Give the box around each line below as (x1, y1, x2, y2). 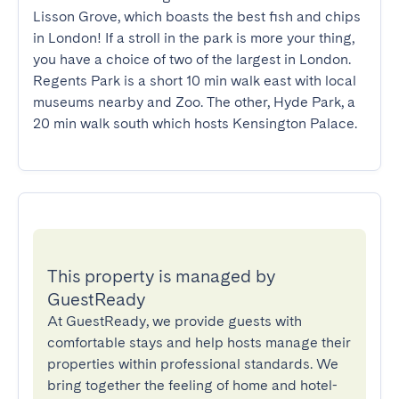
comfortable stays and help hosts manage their (47, 334, 351, 351)
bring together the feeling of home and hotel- (47, 377, 338, 394)
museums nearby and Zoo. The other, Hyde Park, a (33, 94, 355, 110)
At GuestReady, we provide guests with (47, 313, 302, 330)
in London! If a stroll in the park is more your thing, (33, 29, 354, 46)
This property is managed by (47, 265, 275, 287)
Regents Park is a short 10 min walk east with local (33, 72, 356, 89)
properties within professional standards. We (47, 355, 338, 372)
